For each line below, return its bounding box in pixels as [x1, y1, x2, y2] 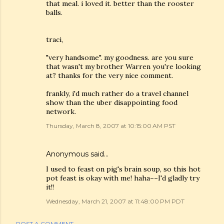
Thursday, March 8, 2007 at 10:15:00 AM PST [46, 122, 175, 129]
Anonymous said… [46, 149, 108, 158]
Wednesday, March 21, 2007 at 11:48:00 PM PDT [46, 197, 184, 205]
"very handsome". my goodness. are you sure [46, 53, 193, 62]
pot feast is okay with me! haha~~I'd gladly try [46, 173, 199, 182]
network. [46, 107, 76, 116]
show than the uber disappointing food [46, 98, 177, 107]
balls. [46, 8, 62, 17]
